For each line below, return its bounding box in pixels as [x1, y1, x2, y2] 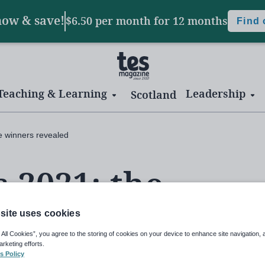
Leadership [186, 86, 245, 102]
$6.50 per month [66, 14, 154, 29]
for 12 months [154, 14, 228, 29]
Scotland [131, 87, 176, 103]
